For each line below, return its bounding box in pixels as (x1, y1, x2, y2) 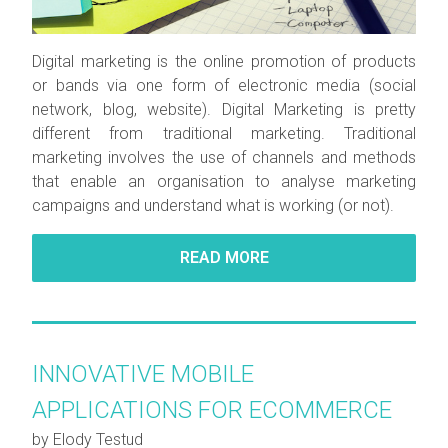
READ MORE (179, 247, 269, 267)
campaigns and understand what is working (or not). (32, 195, 398, 215)
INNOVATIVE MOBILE (32, 359, 254, 388)
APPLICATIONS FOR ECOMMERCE (32, 395, 392, 424)
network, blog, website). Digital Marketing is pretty (32, 99, 416, 119)
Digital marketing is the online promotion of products (32, 51, 416, 71)
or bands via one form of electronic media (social (32, 75, 416, 95)
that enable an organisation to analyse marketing (32, 171, 416, 191)
